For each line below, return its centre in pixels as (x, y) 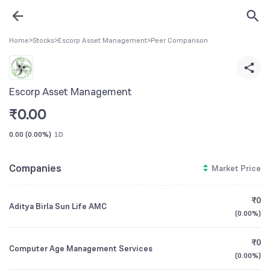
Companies (35, 168)
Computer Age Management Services (81, 248)
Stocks (43, 40)
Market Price (236, 168)
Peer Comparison (179, 40)
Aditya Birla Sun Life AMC (58, 206)
